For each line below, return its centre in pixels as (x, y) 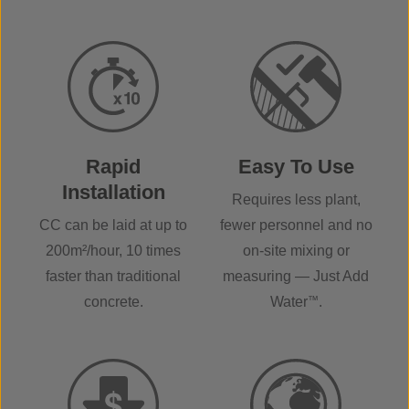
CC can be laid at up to (113, 225)
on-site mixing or (296, 251)
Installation (113, 192)
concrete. (113, 302)
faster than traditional (113, 276)
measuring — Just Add (296, 276)
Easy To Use (296, 167)
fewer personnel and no (296, 225)
